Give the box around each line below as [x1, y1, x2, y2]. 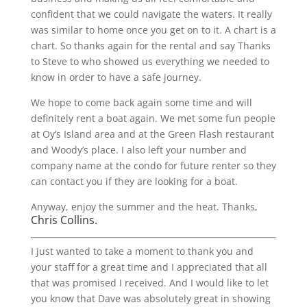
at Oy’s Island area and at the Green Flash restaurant [30, 127, 274, 140]
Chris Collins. [30, 212, 97, 228]
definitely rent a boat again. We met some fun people [30, 112, 275, 125]
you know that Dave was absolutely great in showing [30, 292, 271, 305]
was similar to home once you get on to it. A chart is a [30, 23, 276, 36]
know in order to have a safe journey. [30, 71, 201, 84]
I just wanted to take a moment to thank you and [30, 245, 254, 258]
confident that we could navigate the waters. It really [30, 8, 272, 21]
